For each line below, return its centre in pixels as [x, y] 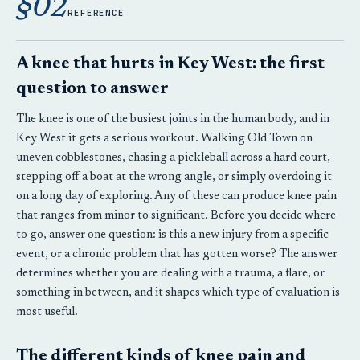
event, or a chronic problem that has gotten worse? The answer [177, 254]
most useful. [47, 312]
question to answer [92, 90]
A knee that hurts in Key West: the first [170, 65]
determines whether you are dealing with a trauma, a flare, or [170, 274]
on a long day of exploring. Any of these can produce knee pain [176, 196]
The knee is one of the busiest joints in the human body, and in [173, 119]
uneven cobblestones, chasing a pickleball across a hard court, [173, 158]
